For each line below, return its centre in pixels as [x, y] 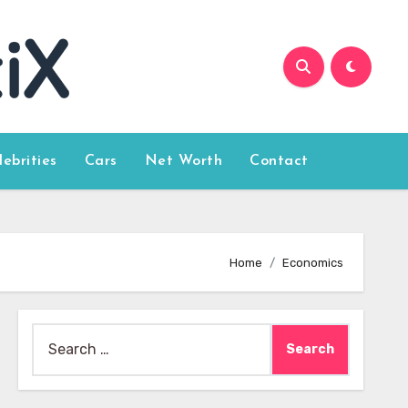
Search [55, 335]
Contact [279, 161]
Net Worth [184, 161]
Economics [313, 262]
